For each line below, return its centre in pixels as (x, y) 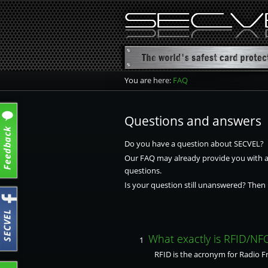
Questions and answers (193, 121)
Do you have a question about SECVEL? (194, 144)
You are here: (148, 80)
